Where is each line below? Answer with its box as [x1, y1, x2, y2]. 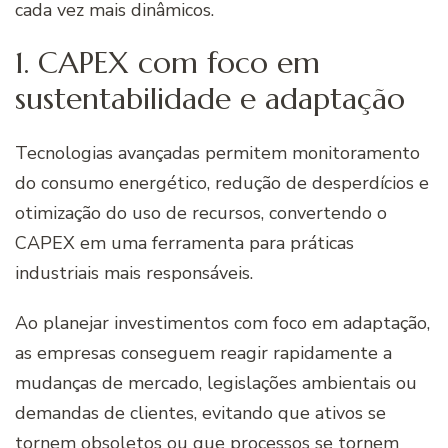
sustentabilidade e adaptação [15, 80, 405, 118]
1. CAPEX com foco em [15, 44, 320, 82]
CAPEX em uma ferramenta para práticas [15, 230, 354, 255]
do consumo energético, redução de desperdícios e [15, 170, 429, 195]
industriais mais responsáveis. [15, 260, 258, 285]
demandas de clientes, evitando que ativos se [15, 400, 386, 425]
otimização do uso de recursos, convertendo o [15, 200, 387, 225]
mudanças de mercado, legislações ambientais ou [15, 370, 417, 395]
